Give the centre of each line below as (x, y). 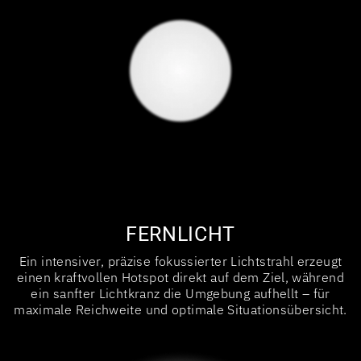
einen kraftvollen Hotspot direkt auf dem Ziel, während (180, 277)
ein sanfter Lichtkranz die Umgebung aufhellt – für (180, 293)
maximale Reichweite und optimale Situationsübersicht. (180, 309)
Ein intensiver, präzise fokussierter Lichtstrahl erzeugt (180, 261)
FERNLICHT (180, 234)
